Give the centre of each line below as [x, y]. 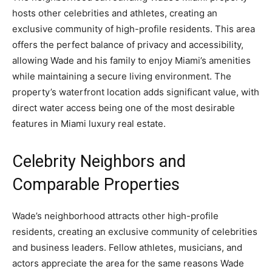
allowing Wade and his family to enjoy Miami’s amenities [131, 60]
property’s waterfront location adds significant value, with [136, 92]
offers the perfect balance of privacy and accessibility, [128, 44]
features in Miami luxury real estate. [89, 123]
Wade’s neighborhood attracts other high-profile [115, 216]
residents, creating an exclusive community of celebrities [135, 231]
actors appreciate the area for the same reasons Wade [128, 263]
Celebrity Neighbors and [99, 161]
